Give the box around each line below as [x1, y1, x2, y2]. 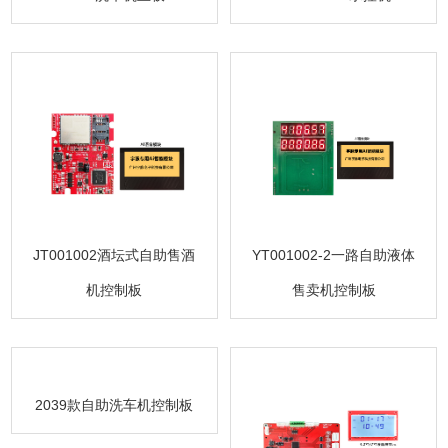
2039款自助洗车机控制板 [35, 396, 194, 413]
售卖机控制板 [291, 281, 376, 298]
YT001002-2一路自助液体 [252, 246, 416, 263]
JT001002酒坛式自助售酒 [33, 246, 196, 263]
